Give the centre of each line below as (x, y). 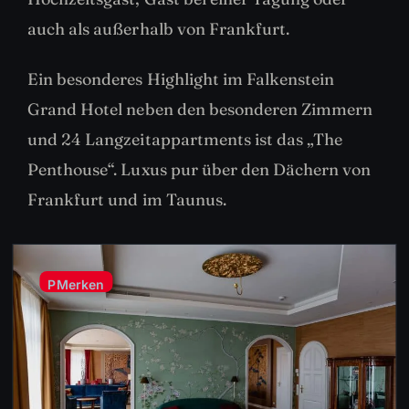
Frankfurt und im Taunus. (127, 200)
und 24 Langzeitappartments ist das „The (185, 140)
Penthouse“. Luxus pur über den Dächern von (199, 170)
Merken (80, 285)
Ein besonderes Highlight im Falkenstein (181, 79)
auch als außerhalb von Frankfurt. (159, 29)
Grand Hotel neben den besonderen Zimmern (200, 110)
